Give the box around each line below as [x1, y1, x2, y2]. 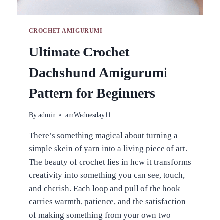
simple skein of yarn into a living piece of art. [28, 144, 187, 154]
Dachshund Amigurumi [28, 64, 167, 80]
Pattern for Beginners [28, 85, 155, 101]
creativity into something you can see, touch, [28, 170, 185, 180]
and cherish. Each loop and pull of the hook [28, 184, 180, 193]
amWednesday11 [65, 111, 111, 119]
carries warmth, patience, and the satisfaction [28, 197, 186, 207]
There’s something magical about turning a [28, 131, 178, 140]
